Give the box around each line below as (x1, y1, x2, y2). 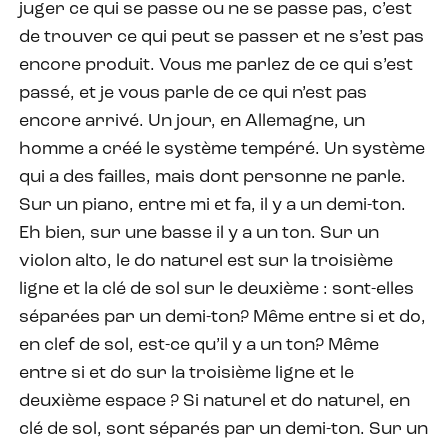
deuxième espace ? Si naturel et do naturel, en (19, 391, 410, 411)
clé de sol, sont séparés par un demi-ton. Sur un (19, 419, 428, 439)
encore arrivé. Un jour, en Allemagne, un (19, 111, 365, 131)
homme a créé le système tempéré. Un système (19, 139, 425, 159)
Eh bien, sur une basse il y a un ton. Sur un (19, 223, 379, 243)
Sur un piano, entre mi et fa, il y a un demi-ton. (19, 195, 406, 215)
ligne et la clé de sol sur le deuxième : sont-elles (19, 279, 414, 299)
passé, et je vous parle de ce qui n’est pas (19, 83, 367, 103)
